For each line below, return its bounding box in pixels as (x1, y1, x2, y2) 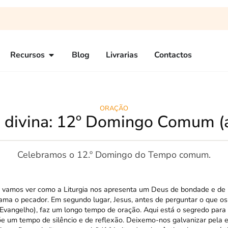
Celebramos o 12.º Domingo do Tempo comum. (17, 149, 211, 161)
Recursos (10, 49, 45, 61)
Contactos (154, 49, 192, 61)
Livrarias (106, 49, 138, 61)
